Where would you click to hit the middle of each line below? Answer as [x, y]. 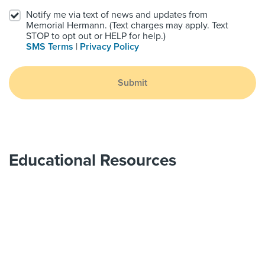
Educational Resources [93, 161]
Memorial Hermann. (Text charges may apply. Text [127, 26]
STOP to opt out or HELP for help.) [96, 36]
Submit [132, 83]
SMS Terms [50, 47]
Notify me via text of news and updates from [117, 15]
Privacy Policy [109, 47]
